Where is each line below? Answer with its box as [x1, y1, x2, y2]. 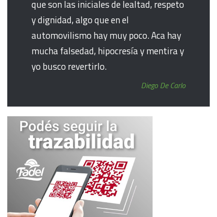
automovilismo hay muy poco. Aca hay [31, 28, 181, 43]
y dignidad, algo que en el [31, 13, 129, 27]
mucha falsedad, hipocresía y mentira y [31, 44, 184, 58]
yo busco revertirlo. [31, 59, 107, 74]
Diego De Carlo [141, 79, 186, 92]
